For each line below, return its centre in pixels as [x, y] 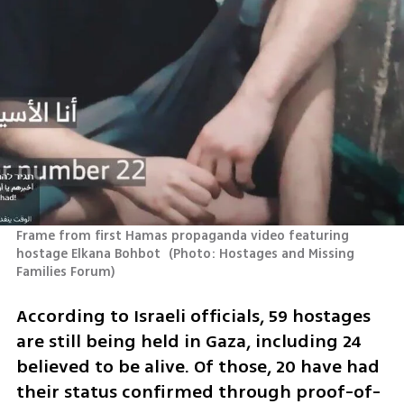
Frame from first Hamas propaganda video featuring [182, 236]
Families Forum [63, 272]
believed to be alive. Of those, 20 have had [197, 366]
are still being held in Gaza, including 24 [188, 341]
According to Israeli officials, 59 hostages [193, 316]
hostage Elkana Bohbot [90, 254]
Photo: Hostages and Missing [264, 254]
